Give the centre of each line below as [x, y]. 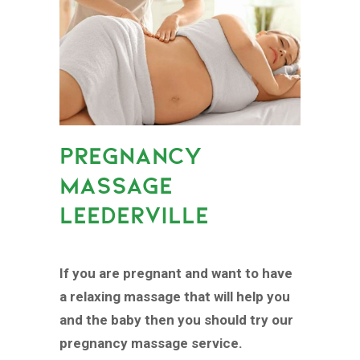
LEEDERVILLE [134, 215]
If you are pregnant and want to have [176, 274]
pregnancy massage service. [151, 344]
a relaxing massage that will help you [175, 297]
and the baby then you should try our [176, 320]
